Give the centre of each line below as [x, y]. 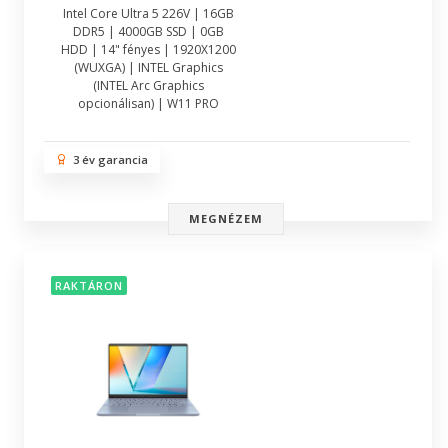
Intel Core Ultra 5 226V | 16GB [148, 13]
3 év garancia [107, 159]
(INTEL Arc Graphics [148, 85]
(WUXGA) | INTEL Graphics [148, 67]
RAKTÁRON [89, 286]
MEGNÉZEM [226, 218]
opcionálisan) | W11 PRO [148, 103]
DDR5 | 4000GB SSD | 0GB [148, 31]
